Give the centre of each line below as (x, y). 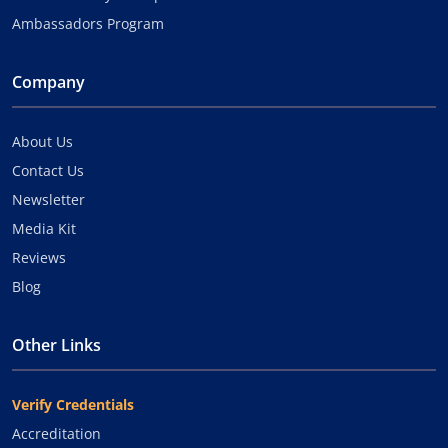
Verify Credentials (73, 404)
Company (48, 81)
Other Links (56, 344)
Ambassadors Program (88, 23)
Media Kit (44, 228)
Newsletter (48, 199)
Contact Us (48, 170)
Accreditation (56, 433)
